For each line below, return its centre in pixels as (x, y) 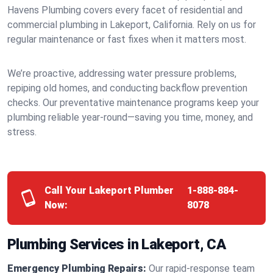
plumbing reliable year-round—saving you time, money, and (130, 117)
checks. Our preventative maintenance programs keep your (133, 103)
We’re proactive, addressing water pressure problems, (122, 73)
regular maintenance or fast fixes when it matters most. (127, 39)
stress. (22, 132)
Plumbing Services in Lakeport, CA (117, 244)
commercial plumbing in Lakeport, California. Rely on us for (132, 25)
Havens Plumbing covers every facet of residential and (125, 10)
